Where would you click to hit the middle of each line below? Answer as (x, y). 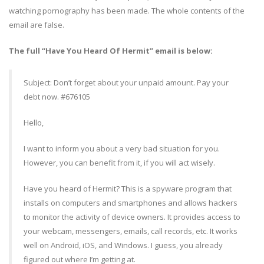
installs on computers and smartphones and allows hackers (131, 203)
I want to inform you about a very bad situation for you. (122, 149)
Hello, (34, 123)
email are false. (37, 25)
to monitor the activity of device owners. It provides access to (132, 217)
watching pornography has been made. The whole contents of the (127, 11)
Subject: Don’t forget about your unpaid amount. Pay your (126, 83)
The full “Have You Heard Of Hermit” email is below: (111, 51)
